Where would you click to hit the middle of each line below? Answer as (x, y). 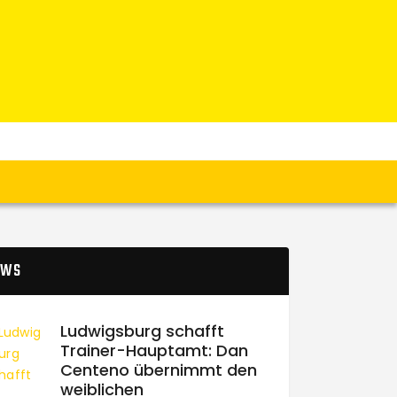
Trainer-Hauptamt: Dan (154, 350)
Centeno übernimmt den (158, 370)
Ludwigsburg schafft (142, 331)
